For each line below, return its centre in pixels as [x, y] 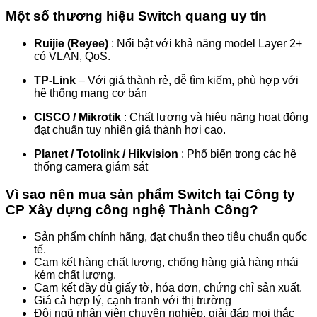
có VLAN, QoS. [72, 56]
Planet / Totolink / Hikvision [106, 154]
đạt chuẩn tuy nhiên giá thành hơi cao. [130, 129]
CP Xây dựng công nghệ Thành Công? [132, 209]
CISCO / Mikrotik [77, 117]
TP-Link [55, 80]
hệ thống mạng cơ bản [91, 93]
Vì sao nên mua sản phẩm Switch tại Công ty [150, 194]
